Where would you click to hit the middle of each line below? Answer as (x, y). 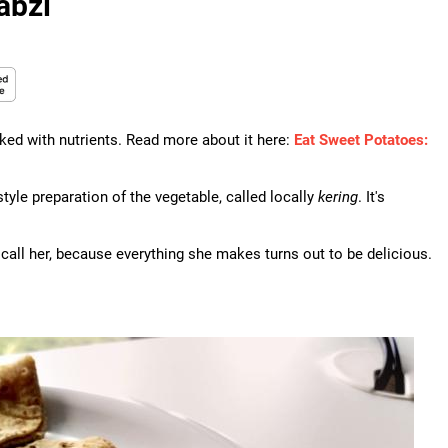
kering (338, 197)
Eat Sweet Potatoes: (361, 140)
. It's (371, 197)
